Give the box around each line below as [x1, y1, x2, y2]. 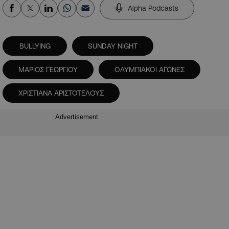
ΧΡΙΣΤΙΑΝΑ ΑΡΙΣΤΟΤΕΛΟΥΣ [18, 89, 104, 98]
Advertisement [55, 112, 98, 121]
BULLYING [19, 42, 51, 51]
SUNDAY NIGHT [88, 42, 138, 51]
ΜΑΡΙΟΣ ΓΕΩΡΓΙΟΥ [18, 65, 78, 74]
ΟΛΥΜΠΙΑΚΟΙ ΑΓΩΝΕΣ [114, 65, 185, 74]
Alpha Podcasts [128, 4, 178, 13]
